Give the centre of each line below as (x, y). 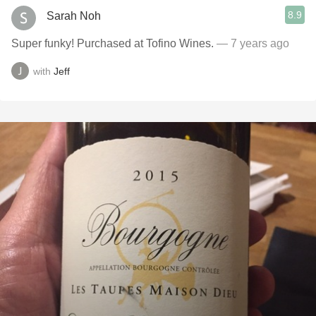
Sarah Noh (74, 16)
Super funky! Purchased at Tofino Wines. (114, 43)
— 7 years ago (253, 43)
